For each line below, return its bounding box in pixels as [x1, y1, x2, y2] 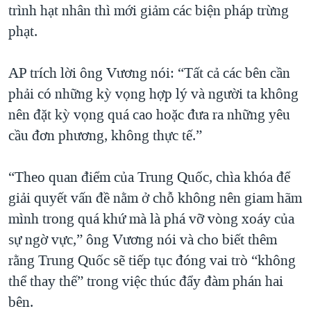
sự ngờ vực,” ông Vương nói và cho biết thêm [8, 230, 277, 250]
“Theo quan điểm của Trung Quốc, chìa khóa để [8, 167, 290, 187]
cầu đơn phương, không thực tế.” [8, 126, 202, 146]
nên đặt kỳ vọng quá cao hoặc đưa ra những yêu [8, 105, 290, 125]
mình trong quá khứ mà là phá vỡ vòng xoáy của [8, 209, 294, 229]
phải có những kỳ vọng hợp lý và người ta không [8, 84, 299, 104]
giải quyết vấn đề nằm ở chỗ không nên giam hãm [8, 188, 302, 208]
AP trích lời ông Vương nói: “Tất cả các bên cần [8, 63, 290, 83]
